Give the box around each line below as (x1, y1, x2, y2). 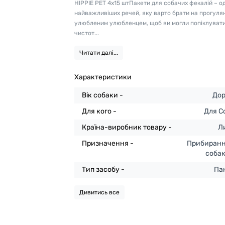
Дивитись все (79, 189, 120, 196)
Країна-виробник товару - (82, 123, 172, 132)
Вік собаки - (82, 91, 124, 99)
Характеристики (74, 73, 132, 81)
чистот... (74, 30, 99, 37)
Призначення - (82, 139, 134, 148)
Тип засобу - (82, 165, 125, 174)
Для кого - (82, 107, 117, 116)
